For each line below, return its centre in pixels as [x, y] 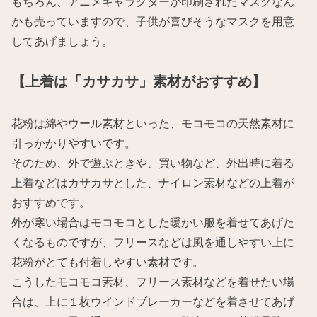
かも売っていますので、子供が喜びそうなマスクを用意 [153, 22]
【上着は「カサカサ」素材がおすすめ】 [139, 82]
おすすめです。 [51, 202]
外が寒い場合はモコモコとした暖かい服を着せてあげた [153, 222]
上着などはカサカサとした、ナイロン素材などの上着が [153, 182]
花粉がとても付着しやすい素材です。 [108, 261]
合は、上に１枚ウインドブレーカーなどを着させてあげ [153, 301]
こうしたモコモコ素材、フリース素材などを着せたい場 [153, 281]
